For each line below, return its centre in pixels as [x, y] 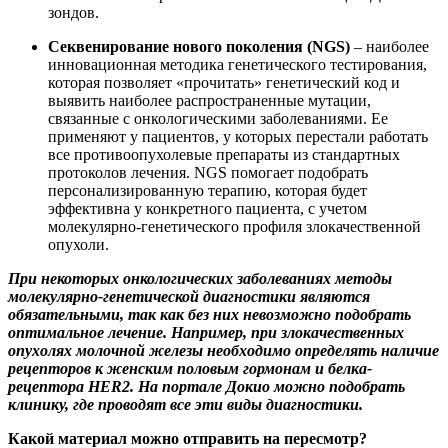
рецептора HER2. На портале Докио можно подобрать [206, 386]
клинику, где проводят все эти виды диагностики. [185, 404]
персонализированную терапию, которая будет [207, 190]
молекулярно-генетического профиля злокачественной [234, 226]
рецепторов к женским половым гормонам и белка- [190, 368]
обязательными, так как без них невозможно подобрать [209, 314]
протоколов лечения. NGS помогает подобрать [208, 172]
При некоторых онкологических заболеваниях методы [200, 278]
